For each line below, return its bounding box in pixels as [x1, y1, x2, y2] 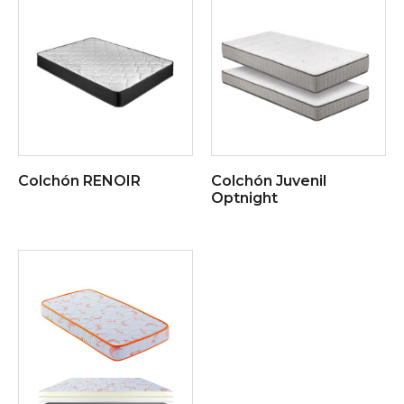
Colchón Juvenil [211, 172, 326, 190]
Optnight [211, 189, 278, 207]
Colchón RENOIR [18, 172, 141, 190]
